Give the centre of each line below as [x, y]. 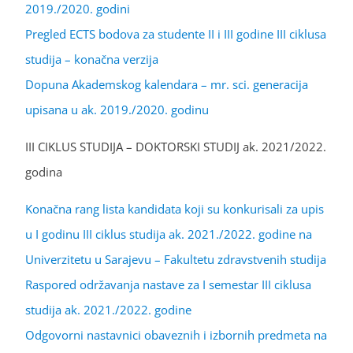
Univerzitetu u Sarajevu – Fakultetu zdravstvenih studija [176, 259]
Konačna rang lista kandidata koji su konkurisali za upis [175, 208]
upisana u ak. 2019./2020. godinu [117, 109]
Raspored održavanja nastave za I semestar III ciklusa [168, 284]
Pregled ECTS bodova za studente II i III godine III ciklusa [176, 33]
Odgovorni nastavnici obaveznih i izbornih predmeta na [176, 334]
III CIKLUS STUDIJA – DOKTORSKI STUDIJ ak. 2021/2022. [176, 146]
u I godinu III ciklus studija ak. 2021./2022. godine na [169, 234]
